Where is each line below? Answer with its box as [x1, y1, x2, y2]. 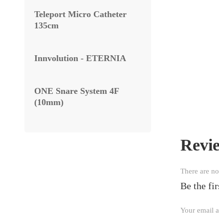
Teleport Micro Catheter [34, 9, 127, 19]
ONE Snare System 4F [34, 86, 119, 96]
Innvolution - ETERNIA [34, 53, 126, 63]
